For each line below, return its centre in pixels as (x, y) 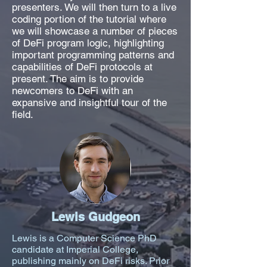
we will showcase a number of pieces (95, 31)
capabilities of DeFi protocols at (82, 67)
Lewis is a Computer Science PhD (84, 238)
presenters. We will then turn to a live (94, 7)
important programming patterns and (93, 55)
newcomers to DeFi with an (72, 91)
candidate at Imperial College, (75, 249)
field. (23, 114)
